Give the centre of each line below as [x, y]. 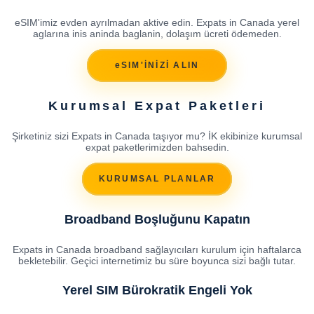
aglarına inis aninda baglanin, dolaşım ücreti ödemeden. [157, 33]
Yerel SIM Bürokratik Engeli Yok [157, 290]
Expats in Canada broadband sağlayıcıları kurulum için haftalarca [157, 249]
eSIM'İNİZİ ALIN [157, 66]
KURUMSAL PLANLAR [157, 179]
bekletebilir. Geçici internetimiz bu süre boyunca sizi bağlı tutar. [157, 260]
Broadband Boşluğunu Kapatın [157, 219]
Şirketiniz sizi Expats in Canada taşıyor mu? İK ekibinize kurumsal [157, 136]
